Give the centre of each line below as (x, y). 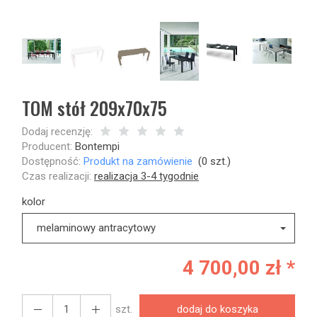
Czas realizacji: (57, 176)
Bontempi (97, 146)
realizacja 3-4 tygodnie (146, 176)
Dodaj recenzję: (57, 132)
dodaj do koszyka (217, 309)
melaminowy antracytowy (96, 228)
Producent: (47, 146)
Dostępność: (51, 161)
